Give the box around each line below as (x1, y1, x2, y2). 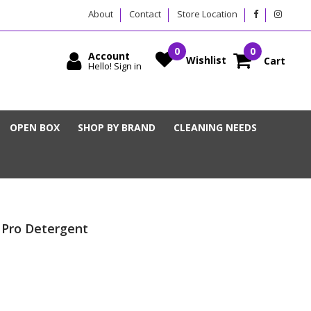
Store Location (177, 8, 237, 20)
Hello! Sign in (88, 60, 142, 72)
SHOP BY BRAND (78, 121, 155, 135)
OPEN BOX (10, 121, 60, 135)
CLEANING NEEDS (174, 121, 257, 135)
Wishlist (186, 53, 226, 67)
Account (88, 49, 130, 62)
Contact (129, 8, 161, 20)
